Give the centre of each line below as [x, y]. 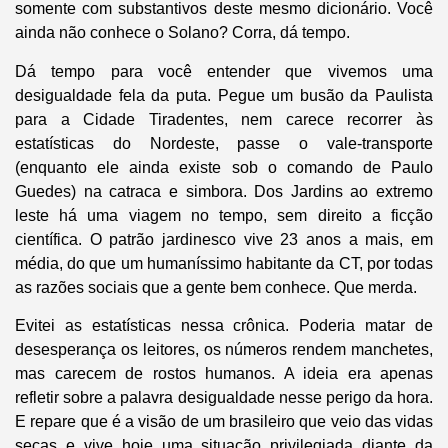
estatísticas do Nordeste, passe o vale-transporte [224, 143]
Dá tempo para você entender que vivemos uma [224, 71]
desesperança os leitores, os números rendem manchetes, [224, 350]
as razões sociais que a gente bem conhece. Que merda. [216, 287]
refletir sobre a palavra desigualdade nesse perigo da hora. [224, 398]
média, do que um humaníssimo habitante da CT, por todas [224, 263]
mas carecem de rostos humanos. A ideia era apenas [224, 374]
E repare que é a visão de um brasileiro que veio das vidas [224, 422]
